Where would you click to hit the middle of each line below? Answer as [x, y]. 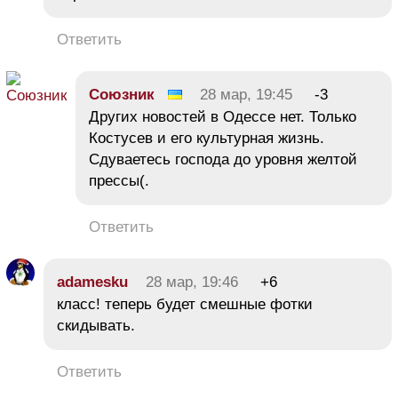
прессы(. [119, 180]
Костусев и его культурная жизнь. [207, 138]
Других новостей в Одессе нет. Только [223, 116]
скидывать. [96, 325]
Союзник [122, 94]
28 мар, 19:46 [192, 282]
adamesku [92, 282]
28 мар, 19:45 [246, 94]
